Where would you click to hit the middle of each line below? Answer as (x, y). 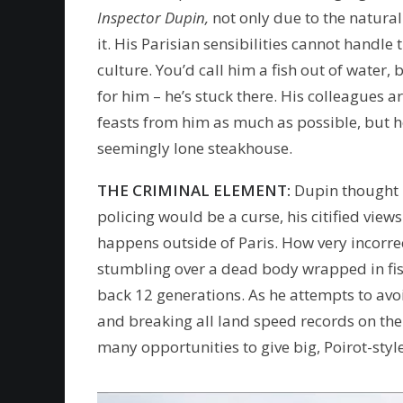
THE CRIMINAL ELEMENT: (194, 190)
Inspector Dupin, (155, 18)
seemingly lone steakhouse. (195, 148)
